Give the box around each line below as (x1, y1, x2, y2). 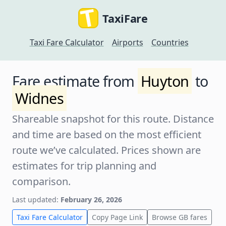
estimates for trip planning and (12, 159, 156, 173)
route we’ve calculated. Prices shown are (12, 143, 201, 157)
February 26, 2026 (61, 195, 122, 204)
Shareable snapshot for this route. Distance (12, 112, 214, 126)
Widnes (15, 88, 64, 108)
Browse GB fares (152, 212, 207, 222)
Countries (151, 37, 189, 48)
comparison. (12, 175, 71, 188)
